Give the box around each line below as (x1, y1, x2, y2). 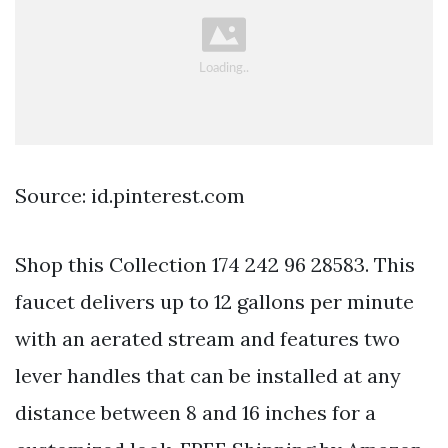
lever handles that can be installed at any (15, 362, 401, 388)
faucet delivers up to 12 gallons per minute (15, 288, 414, 314)
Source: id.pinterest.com (15, 182, 245, 208)
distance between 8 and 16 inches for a (15, 399, 376, 425)
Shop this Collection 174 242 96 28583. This (15, 251, 415, 277)
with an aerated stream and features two (15, 325, 400, 351)
